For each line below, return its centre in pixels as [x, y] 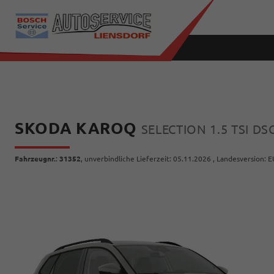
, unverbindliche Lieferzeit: [127, 159]
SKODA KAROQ [78, 128]
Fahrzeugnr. [35, 159]
